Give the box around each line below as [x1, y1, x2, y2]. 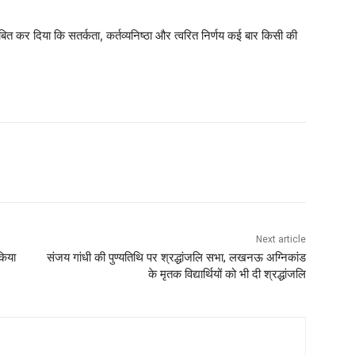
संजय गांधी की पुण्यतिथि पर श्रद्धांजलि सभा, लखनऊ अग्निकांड [46, 250, 306, 265]
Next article [255, 233, 306, 245]
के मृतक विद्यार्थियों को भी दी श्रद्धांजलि [147, 266, 306, 281]
